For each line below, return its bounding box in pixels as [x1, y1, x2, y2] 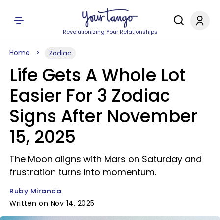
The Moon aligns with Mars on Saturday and [9, 153, 202, 165]
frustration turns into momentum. [9, 166, 156, 178]
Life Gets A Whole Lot [9, 63, 186, 87]
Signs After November [9, 104, 197, 128]
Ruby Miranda [9, 186, 61, 196]
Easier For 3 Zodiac [9, 83, 170, 108]
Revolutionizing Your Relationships [62, 28, 158, 36]
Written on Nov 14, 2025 [9, 198, 95, 208]
